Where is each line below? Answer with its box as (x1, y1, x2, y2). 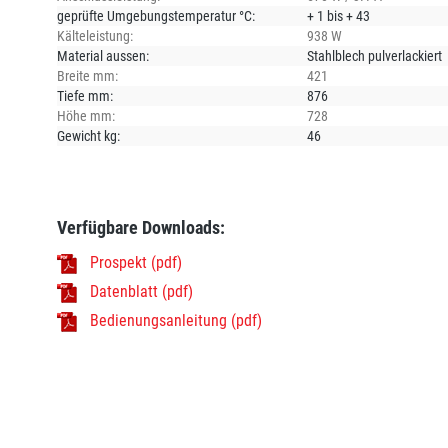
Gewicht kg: (57, 127, 120, 144)
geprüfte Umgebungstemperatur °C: (57, 7, 255, 24)
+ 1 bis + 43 (307, 7, 370, 24)
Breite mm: (57, 67, 118, 84)
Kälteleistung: (57, 27, 133, 44)
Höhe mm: (57, 107, 115, 124)
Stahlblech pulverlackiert (307, 47, 442, 64)
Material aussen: (57, 47, 149, 64)
